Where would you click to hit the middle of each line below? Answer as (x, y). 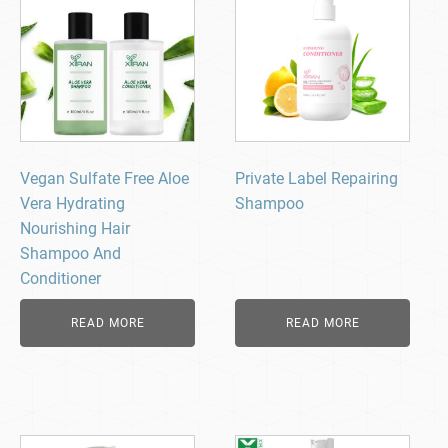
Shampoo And (70, 254)
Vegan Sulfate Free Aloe (104, 179)
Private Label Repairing (317, 179)
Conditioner (60, 279)
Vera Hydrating (72, 204)
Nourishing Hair (75, 229)
